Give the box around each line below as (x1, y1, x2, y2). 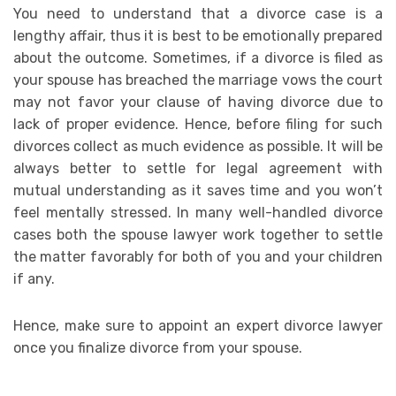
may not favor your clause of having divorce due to (13, 93, 383, 110)
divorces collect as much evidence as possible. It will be (13, 137, 383, 155)
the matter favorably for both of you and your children (13, 247, 383, 265)
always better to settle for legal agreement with (13, 159, 383, 177)
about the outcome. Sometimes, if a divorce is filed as (13, 49, 383, 66)
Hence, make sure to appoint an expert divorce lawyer (13, 316, 383, 334)
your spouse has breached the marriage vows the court (13, 71, 383, 88)
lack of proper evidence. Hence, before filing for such (13, 115, 383, 133)
